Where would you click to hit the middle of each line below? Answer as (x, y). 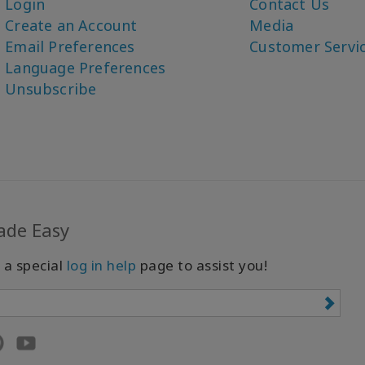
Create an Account (71, 25)
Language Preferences (86, 68)
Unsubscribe (51, 89)
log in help (101, 265)
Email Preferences (70, 46)
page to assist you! (202, 265)
